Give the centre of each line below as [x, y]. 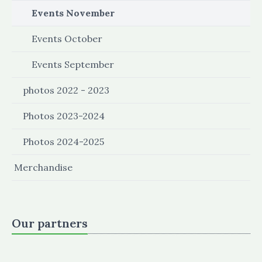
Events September [73, 64]
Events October [67, 39]
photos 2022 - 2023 [66, 90]
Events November [73, 13]
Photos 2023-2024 [64, 116]
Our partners [50, 223]
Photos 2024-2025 [63, 142]
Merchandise [43, 167]
